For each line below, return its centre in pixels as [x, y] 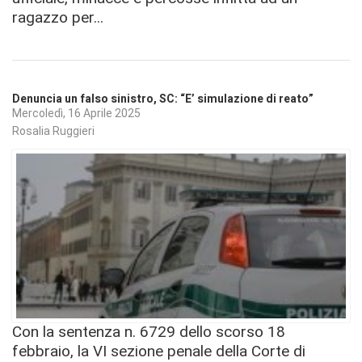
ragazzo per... [58, 17]
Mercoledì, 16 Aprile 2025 [76, 114]
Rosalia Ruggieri [53, 130]
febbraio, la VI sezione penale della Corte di [159, 351]
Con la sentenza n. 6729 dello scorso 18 [149, 331]
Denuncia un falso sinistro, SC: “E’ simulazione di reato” [163, 99]
